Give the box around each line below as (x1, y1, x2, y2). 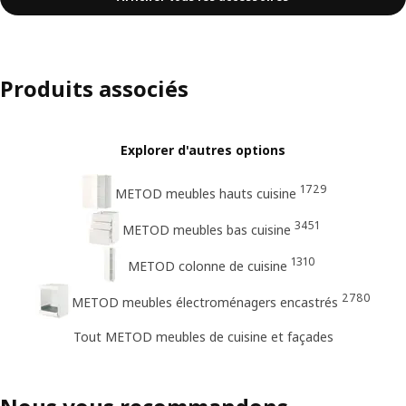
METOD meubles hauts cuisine (115, 184, 296, 202)
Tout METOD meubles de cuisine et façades (72, 328, 333, 346)
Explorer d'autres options (121, 140, 285, 159)
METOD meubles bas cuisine (122, 220, 291, 238)
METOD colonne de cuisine (127, 256, 287, 275)
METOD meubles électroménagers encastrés (72, 293, 338, 311)
